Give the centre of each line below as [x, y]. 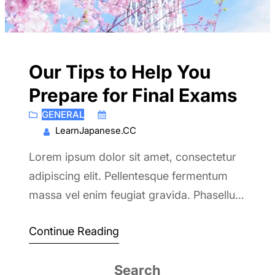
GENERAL [63, 115]
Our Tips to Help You [119, 72]
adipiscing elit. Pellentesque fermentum [128, 176]
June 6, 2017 [137, 115]
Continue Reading [74, 231]
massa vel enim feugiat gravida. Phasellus [134, 195]
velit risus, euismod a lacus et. [105, 214]
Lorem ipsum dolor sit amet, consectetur [132, 157]
